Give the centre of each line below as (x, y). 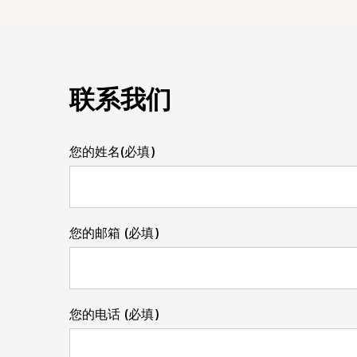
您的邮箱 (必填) (114, 233)
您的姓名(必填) (112, 151)
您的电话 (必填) (114, 314)
